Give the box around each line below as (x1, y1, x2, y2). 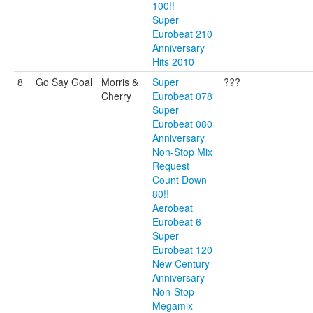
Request (152, 159, 189, 173)
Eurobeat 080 (152, 117, 212, 131)
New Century (152, 256, 210, 270)
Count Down (152, 173, 207, 187)
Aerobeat (152, 201, 193, 214)
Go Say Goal (36, 75, 92, 89)
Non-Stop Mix (152, 145, 212, 159)
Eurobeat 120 (152, 242, 212, 256)
